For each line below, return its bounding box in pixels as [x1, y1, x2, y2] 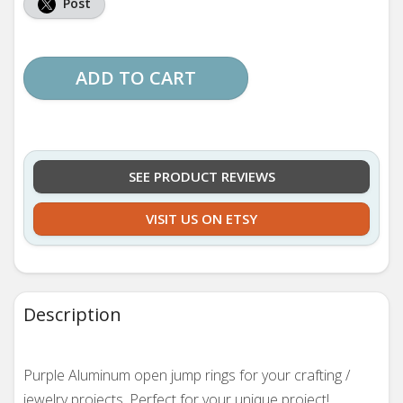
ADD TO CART [76, 66, 196, 90]
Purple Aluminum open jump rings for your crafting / [23, 365, 350, 385]
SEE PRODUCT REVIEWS [128, 167, 275, 185]
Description [23, 302, 121, 327]
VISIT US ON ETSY [146, 210, 257, 228]
